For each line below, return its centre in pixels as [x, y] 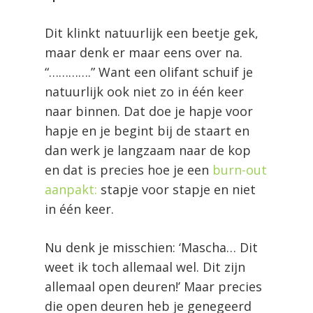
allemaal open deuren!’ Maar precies [153, 286]
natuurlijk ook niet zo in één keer [144, 91]
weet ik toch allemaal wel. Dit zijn [145, 267]
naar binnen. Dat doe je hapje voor [149, 111]
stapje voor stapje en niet [176, 189]
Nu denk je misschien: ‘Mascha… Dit [151, 247]
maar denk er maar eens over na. [144, 52]
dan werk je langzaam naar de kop [148, 150]
